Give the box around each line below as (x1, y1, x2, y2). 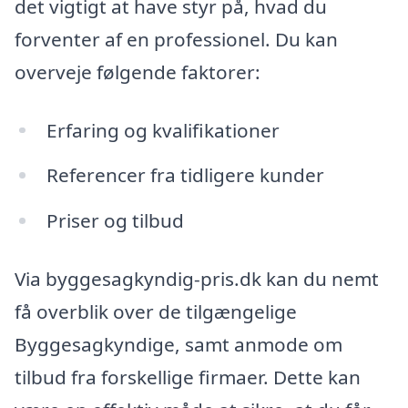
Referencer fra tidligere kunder (46, 162, 324, 189)
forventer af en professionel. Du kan (15, 25, 338, 52)
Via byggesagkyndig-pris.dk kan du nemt (15, 265, 379, 291)
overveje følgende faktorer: (15, 58, 260, 85)
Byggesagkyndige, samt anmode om (15, 331, 342, 357)
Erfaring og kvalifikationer (46, 117, 280, 143)
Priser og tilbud (46, 208, 184, 234)
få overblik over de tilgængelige (15, 298, 297, 324)
